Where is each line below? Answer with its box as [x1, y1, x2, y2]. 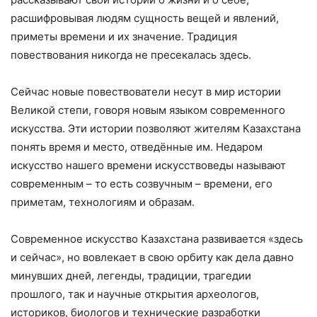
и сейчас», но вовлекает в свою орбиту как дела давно [11, 250, 294, 264]
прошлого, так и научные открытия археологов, [11, 287, 259, 301]
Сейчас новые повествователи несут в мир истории [11, 84, 281, 98]
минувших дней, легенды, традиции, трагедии [11, 268, 251, 282]
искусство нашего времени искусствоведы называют [11, 158, 286, 172]
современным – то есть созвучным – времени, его [11, 176, 272, 190]
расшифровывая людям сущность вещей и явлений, [11, 11, 279, 25]
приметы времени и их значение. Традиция [11, 29, 237, 43]
